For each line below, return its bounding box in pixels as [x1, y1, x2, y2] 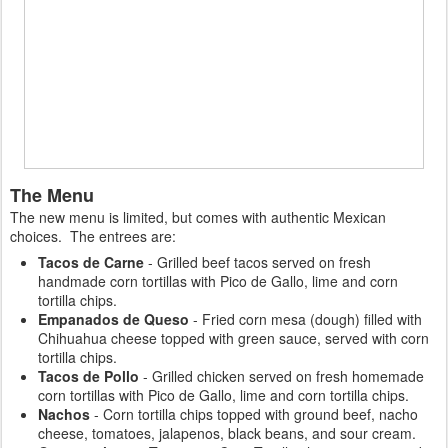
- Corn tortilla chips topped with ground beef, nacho [90, 404, 418, 424]
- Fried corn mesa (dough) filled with [189, 309, 422, 329]
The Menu [10, 182, 94, 208]
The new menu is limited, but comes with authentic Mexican [10, 207, 386, 227]
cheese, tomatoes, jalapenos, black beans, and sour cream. [38, 423, 416, 443]
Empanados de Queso [38, 309, 189, 329]
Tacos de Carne [38, 252, 144, 272]
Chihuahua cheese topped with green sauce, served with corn [38, 328, 429, 348]
